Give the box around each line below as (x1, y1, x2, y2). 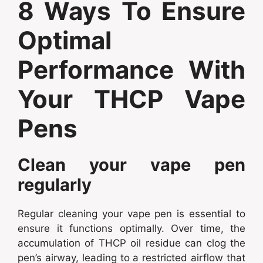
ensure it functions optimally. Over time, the (18, 222, 245, 234)
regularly (18, 174, 92, 195)
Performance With (18, 54, 245, 85)
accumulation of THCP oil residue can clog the (18, 237, 245, 249)
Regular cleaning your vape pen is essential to (18, 207, 245, 220)
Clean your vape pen (18, 154, 245, 175)
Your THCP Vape (18, 83, 245, 114)
